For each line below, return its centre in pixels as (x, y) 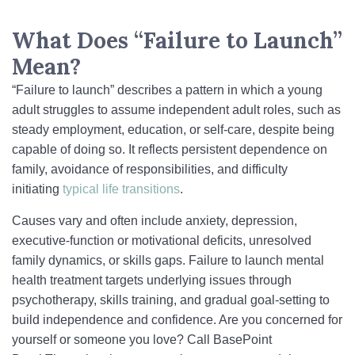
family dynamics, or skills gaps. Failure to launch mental (168, 260)
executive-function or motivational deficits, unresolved (162, 240)
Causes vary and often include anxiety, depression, (155, 221)
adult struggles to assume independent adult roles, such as (176, 110)
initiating (37, 189)
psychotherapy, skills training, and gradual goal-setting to (171, 300)
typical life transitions (121, 189)
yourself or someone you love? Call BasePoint (142, 340)
